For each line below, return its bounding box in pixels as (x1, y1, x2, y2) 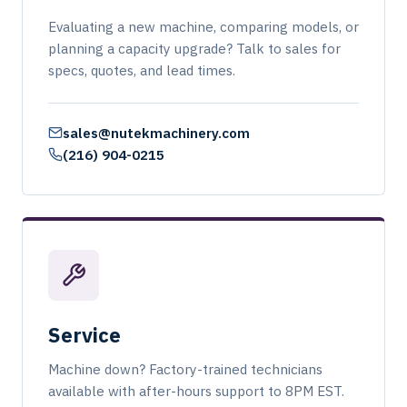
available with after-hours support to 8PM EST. (48, 382, 344, 400)
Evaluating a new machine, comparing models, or (48, 17, 359, 35)
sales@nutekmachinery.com (63, 124, 250, 142)
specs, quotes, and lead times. (48, 61, 235, 79)
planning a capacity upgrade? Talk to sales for (48, 39, 341, 57)
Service (48, 322, 121, 348)
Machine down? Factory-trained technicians (48, 360, 323, 378)
